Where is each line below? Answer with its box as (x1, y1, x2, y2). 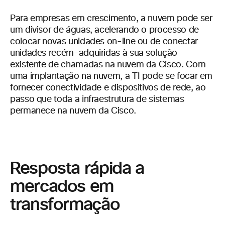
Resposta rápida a (10, 157, 144, 180)
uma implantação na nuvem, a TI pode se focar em (10, 72, 213, 81)
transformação (10, 193, 120, 216)
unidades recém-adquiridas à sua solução (10, 49, 177, 58)
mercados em (10, 175, 114, 198)
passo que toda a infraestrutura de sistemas (10, 95, 184, 104)
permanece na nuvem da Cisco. (10, 106, 136, 116)
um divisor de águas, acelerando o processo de (10, 26, 199, 35)
